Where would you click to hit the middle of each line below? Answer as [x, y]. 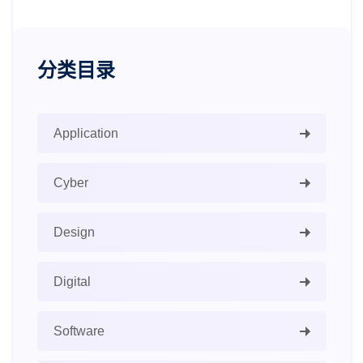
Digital [72, 282]
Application [85, 134]
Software [79, 331]
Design [74, 233]
